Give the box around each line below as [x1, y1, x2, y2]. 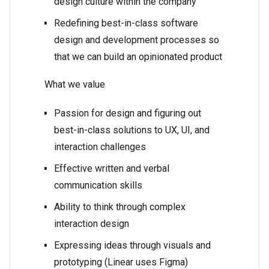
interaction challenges [54, 141, 146, 153]
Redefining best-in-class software [54, 17, 198, 29]
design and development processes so [54, 34, 219, 46]
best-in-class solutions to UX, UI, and [54, 124, 210, 136]
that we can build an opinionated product [54, 51, 222, 63]
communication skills [54, 180, 142, 192]
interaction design [54, 218, 129, 230]
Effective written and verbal [54, 163, 169, 175]
